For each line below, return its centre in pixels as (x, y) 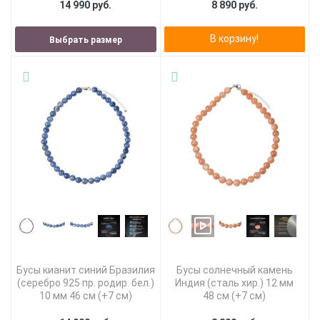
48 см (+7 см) (235, 295)
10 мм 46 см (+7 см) (85, 295)
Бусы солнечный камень (234, 270)
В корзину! (235, 39)
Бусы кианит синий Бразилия (85, 270)
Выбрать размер (85, 40)
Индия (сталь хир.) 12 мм (235, 282)
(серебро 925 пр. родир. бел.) (85, 282)
